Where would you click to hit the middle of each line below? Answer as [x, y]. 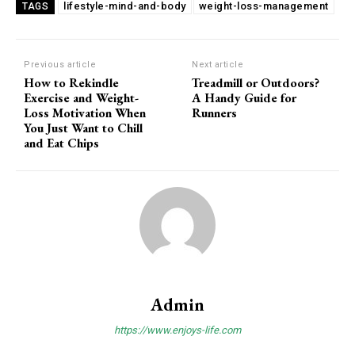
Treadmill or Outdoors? [256, 83]
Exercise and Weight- [81, 98]
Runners [215, 113]
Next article [218, 65]
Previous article [60, 65]
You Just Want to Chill [83, 128]
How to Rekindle [71, 83]
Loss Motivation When [85, 113]
